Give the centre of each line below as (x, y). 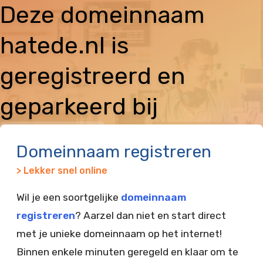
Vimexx (53, 137)
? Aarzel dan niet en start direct (151, 215)
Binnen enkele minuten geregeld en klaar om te (127, 252)
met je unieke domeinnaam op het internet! (119, 234)
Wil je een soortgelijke (69, 197)
